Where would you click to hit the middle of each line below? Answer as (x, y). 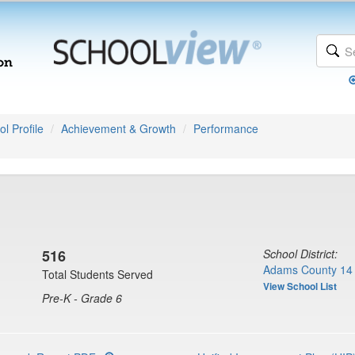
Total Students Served (97, 274)
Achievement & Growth (118, 128)
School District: (300, 254)
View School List (300, 286)
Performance (226, 128)
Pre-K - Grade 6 (82, 298)
